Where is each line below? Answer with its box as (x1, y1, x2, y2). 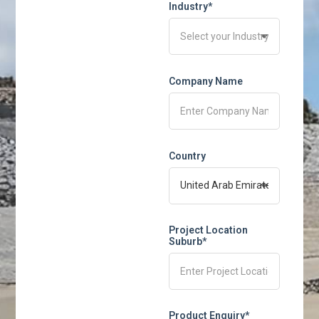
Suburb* (169, 235, 206, 247)
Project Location (169, 224, 248, 236)
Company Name (169, 75, 243, 87)
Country (169, 150, 206, 162)
